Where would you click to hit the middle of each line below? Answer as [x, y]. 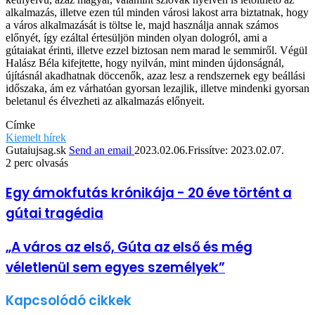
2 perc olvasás [37, 163]
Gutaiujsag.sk [36, 150]
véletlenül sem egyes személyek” [115, 267]
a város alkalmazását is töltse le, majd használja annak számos [142, 25]
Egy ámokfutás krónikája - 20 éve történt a [149, 193]
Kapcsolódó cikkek [69, 301]
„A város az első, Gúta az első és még [129, 247]
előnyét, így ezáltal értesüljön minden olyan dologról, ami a [136, 38]
